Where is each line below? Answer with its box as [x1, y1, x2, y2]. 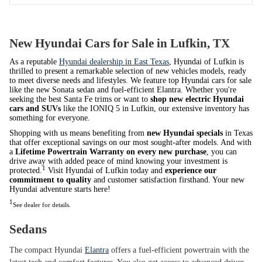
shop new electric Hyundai [150, 95, 244, 104]
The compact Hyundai [9, 245, 85, 254]
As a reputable [9, 57, 59, 67]
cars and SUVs [9, 104, 61, 113]
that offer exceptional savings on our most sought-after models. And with [9, 138, 251, 147]
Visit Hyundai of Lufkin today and [46, 166, 165, 175]
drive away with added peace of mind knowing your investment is [9, 157, 227, 166]
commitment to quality [9, 175, 91, 185]
